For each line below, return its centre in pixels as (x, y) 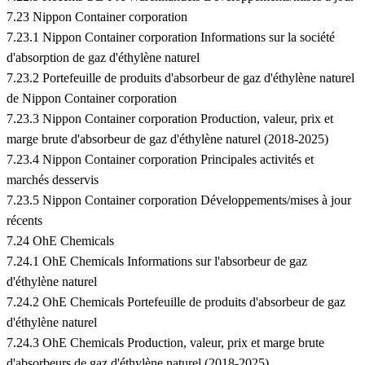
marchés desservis (53, 180)
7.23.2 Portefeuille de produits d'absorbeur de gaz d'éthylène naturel (180, 78)
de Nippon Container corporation (92, 99)
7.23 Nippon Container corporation (97, 17)
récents (24, 221)
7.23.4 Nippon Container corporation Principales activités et (160, 160)
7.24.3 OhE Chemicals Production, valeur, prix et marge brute (165, 343)
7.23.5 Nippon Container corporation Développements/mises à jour (179, 200)
